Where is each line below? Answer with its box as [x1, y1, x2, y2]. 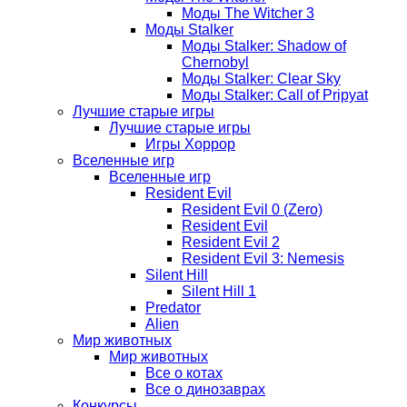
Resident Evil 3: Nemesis [182, 251, 344, 267]
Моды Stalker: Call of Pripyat [182, 87, 368, 104]
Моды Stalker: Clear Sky [182, 71, 341, 87]
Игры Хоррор [145, 136, 235, 153]
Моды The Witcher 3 [182, 5, 314, 22]
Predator [145, 300, 201, 316]
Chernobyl [182, 55, 249, 71]
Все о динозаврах [145, 382, 265, 398]
